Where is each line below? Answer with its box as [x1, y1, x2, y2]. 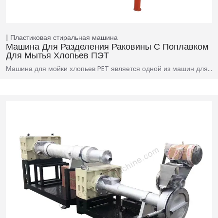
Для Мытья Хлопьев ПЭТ [6, 49, 109, 62]
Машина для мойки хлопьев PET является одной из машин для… [6, 64, 212, 74]
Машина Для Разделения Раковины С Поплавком [6, 40, 208, 53]
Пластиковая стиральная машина [10, 33, 118, 43]
